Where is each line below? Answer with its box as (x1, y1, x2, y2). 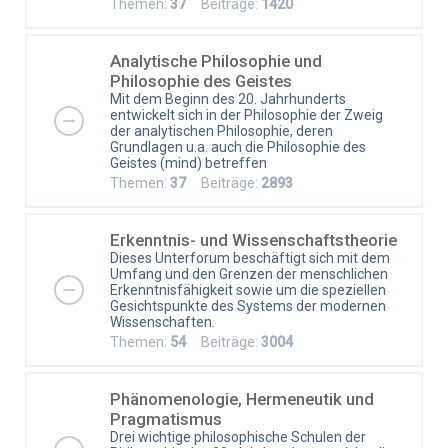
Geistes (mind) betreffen (110, 154, 267, 171)
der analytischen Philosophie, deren (110, 122, 333, 139)
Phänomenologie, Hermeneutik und (110, 388, 374, 409)
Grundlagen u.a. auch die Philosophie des (110, 138, 366, 155)
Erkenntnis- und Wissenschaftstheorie (110, 229, 397, 250)
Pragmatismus (110, 408, 222, 429)
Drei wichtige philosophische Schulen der (110, 428, 366, 445)
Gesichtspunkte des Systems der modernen (110, 297, 386, 314)
